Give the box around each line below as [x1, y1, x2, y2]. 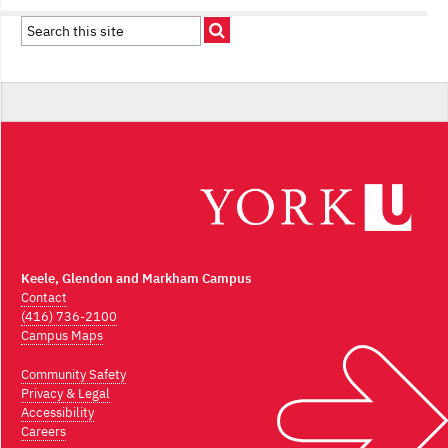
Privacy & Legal [21, 385, 110, 403]
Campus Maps [21, 327, 103, 345]
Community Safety [21, 366, 126, 384]
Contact [21, 289, 67, 307]
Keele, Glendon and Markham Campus [21, 270, 251, 288]
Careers [21, 423, 66, 441]
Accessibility [21, 404, 94, 422]
